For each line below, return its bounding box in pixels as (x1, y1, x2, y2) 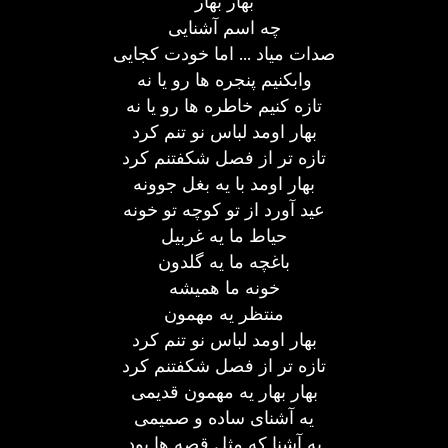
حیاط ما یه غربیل (161, 225, 287, 246)
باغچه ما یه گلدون (158, 251, 290, 272)
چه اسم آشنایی (167, 17, 281, 38)
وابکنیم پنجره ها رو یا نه (136, 69, 312, 90)
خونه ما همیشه (168, 277, 280, 298)
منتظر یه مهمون (164, 303, 284, 324)
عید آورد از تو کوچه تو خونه (123, 199, 325, 220)
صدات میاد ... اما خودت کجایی (113, 43, 335, 64)
